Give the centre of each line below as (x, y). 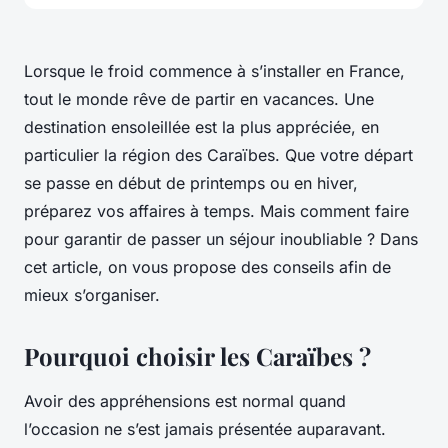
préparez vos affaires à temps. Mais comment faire (216, 211)
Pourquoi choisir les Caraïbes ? (197, 356)
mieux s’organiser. (92, 295)
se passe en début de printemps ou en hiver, (191, 183)
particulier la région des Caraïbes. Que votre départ (218, 155)
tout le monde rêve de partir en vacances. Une (199, 99)
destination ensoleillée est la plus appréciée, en (201, 127)
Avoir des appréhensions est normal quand (185, 401)
